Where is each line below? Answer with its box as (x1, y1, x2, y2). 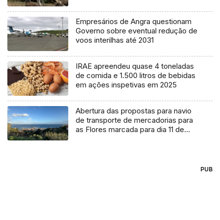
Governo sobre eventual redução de (76, 26, 198, 36)
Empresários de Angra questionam (76, 17, 192, 27)
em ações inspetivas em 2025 (76, 80, 177, 90)
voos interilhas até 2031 (76, 35, 154, 45)
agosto (76, 134, 100, 144)
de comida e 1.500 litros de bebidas (76, 71, 196, 81)
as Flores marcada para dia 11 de (76, 125, 185, 135)
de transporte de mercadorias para (76, 115, 193, 125)
